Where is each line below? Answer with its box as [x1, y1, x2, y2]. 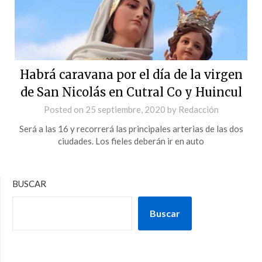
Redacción [178, 104, 219, 115]
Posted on [43, 104, 85, 115]
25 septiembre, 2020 [85, 104, 166, 115]
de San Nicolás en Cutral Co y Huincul [20, 84, 242, 99]
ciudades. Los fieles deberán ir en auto [58, 135, 204, 146]
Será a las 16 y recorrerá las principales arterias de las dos [19, 123, 243, 134]
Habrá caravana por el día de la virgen [19, 67, 243, 82]
